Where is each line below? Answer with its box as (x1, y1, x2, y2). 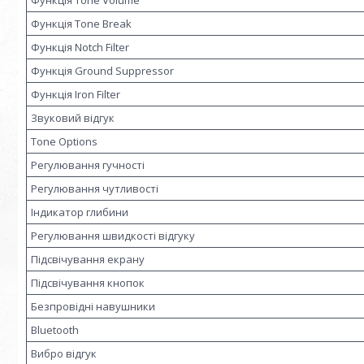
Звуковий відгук (31, 110, 115, 125)
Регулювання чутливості (31, 180, 158, 196)
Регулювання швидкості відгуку (31, 227, 195, 243)
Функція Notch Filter (31, 39, 129, 54)
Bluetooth (31, 322, 79, 337)
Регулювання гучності (31, 157, 145, 172)
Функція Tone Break (31, 15, 132, 31)
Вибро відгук (31, 345, 97, 361)
